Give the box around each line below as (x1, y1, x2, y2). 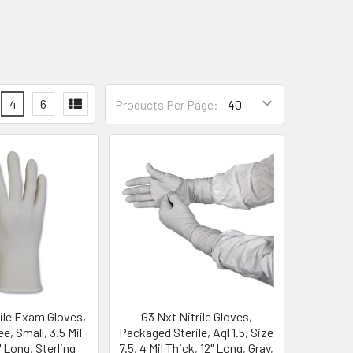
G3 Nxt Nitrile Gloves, (140, 308, 252, 324)
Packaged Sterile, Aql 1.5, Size (119, 324, 274, 340)
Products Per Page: (115, 96, 218, 112)
